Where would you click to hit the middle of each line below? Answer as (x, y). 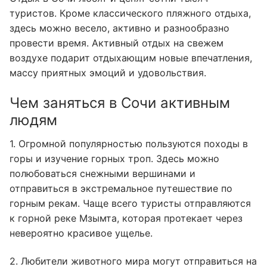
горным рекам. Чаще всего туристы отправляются (130, 203)
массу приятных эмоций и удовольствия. (108, 73)
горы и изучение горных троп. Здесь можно (114, 158)
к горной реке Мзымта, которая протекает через (126, 218)
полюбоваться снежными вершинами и (103, 173)
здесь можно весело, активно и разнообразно (119, 28)
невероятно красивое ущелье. (81, 233)
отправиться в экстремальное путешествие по (121, 188)
